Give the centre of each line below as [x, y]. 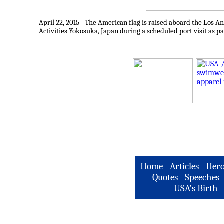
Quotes [165, 177]
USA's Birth [196, 188]
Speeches [202, 177]
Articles [184, 166]
